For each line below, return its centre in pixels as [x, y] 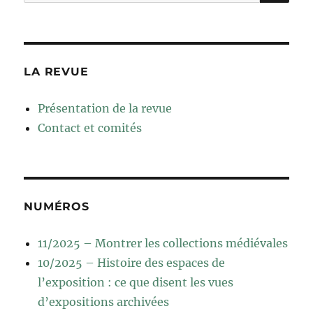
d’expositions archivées [104, 302]
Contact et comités [90, 128]
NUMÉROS [57, 207]
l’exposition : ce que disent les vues [136, 283]
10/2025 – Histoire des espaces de [132, 263]
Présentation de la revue [105, 109]
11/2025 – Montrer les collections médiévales [163, 243]
